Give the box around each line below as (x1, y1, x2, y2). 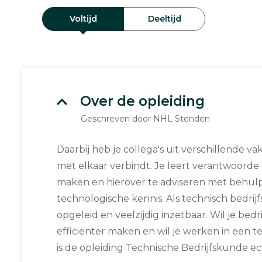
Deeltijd (147, 13, 181, 24)
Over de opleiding (80, 93, 205, 109)
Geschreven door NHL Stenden (81, 113, 210, 124)
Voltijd (69, 13, 97, 24)
